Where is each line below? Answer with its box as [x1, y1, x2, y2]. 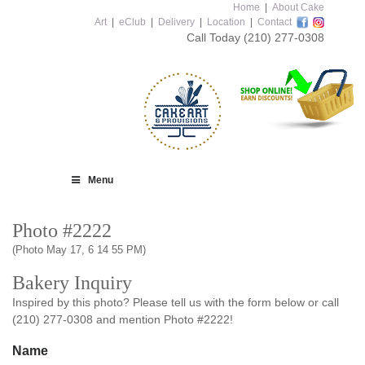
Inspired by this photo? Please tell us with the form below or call [12, 296, 339, 309]
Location [207, 16, 245, 28]
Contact [257, 16, 292, 28]
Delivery [158, 16, 195, 28]
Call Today [187, 31, 244, 44]
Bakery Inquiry [12, 272, 132, 293]
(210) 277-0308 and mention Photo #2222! [12, 313, 233, 326]
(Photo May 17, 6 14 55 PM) [12, 244, 146, 256]
